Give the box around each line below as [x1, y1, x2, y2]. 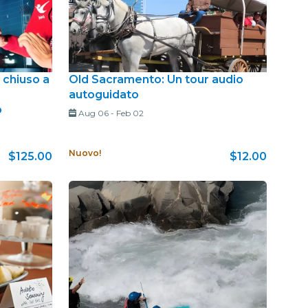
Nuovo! [69, 147, 101, 158]
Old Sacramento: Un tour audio [69, 72, 243, 86]
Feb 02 [115, 107, 144, 118]
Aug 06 [78, 107, 109, 118]
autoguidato [69, 87, 139, 101]
